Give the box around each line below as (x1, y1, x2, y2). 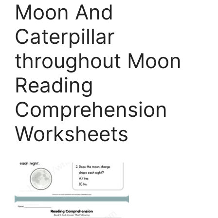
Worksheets (15, 121, 128, 146)
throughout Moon (15, 48, 182, 73)
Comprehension (15, 97, 167, 122)
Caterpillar (15, 24, 115, 49)
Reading (15, 73, 93, 98)
